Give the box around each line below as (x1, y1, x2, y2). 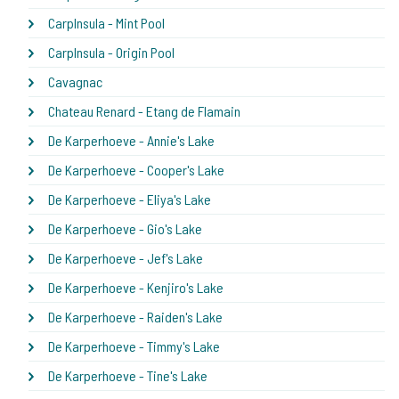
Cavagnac (48, 72, 102, 90)
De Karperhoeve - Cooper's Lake (48, 160, 224, 178)
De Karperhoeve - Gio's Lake (48, 219, 202, 237)
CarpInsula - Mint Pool (48, 13, 165, 31)
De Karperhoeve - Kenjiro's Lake (48, 278, 224, 296)
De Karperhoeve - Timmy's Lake (48, 337, 220, 354)
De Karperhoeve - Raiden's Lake (48, 307, 223, 325)
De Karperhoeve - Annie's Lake (48, 131, 215, 149)
